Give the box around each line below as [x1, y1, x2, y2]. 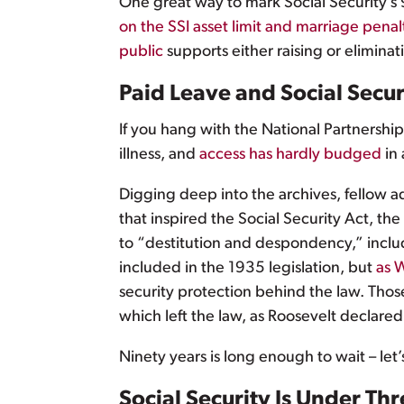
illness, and [119, 146, 199, 164]
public [119, 43, 163, 61]
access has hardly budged [199, 146, 381, 164]
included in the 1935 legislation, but [119, 260, 376, 278]
